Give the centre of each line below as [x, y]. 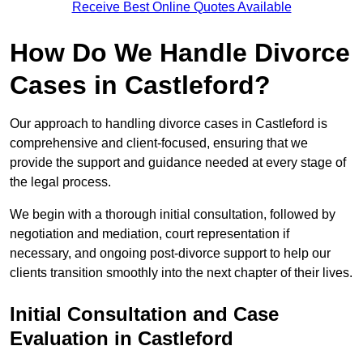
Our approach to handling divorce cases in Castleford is [169, 124]
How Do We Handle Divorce [180, 53]
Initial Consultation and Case [144, 314]
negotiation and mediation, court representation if [149, 234]
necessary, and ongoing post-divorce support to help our [170, 254]
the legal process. [60, 182]
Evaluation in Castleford [122, 339]
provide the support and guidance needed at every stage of [178, 163]
